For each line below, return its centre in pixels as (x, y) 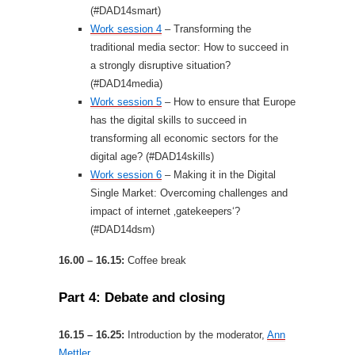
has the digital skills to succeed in (168, 120)
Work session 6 (126, 175)
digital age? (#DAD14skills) (152, 157)
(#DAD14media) (126, 84)
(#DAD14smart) (126, 11)
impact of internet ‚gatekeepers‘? (165, 211)
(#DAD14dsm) (122, 229)
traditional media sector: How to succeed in (189, 47)
